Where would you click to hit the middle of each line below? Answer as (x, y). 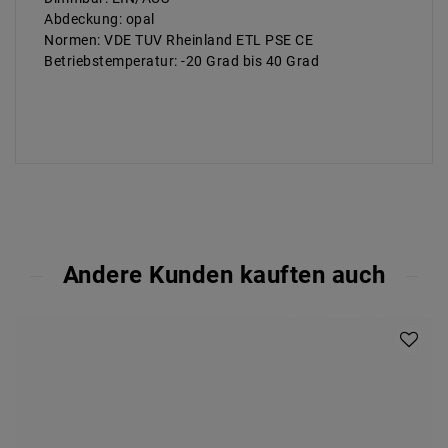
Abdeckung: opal (99, 19)
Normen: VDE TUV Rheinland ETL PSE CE (178, 40)
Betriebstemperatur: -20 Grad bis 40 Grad (181, 61)
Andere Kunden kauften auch (224, 275)
